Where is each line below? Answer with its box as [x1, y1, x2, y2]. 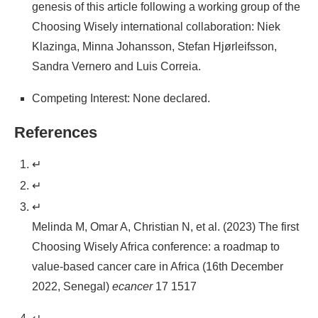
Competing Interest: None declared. [32, 92, 210, 105]
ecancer [112, 280, 153, 293]
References [14, 124, 97, 142]
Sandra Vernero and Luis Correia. [32, 60, 201, 73]
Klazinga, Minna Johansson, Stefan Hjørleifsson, [32, 40, 277, 53]
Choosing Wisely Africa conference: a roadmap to [32, 241, 280, 253]
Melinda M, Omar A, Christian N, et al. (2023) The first [32, 221, 299, 234]
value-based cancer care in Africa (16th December [32, 261, 283, 273]
